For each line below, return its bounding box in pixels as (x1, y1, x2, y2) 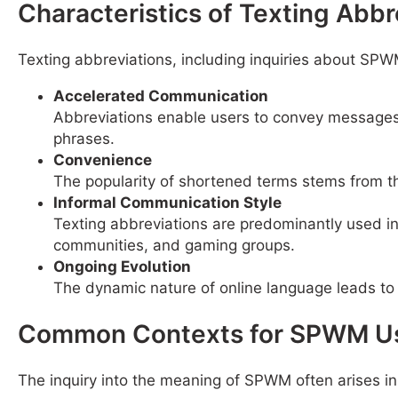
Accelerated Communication (53, 86, 268, 105)
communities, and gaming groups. (53, 235, 295, 254)
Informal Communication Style (53, 193, 282, 211)
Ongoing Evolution (53, 257, 191, 275)
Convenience (53, 150, 152, 169)
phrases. (53, 129, 115, 147)
